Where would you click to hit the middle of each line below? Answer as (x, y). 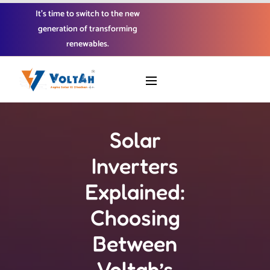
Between (135, 243)
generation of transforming (87, 29)
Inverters (135, 165)
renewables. (87, 44)
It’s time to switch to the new (87, 14)
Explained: (135, 191)
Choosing (135, 217)
